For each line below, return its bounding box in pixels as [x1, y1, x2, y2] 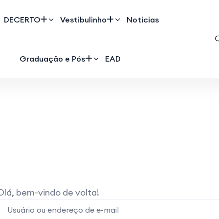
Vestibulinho [60, 15, 107, 24]
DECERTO [3, 15, 40, 24]
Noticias [126, 15, 159, 24]
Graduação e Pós [20, 54, 86, 64]
